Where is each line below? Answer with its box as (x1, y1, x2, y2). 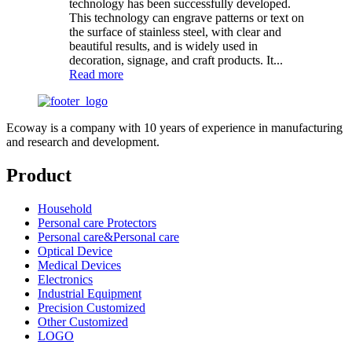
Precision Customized (38, 301, 145, 315)
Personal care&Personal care (38, 230, 179, 244)
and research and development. (6, 135, 159, 149)
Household (38, 202, 92, 216)
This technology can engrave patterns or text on (69, 11, 304, 25)
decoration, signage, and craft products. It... (69, 53, 283, 68)
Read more (69, 68, 123, 82)
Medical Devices (38, 258, 121, 273)
